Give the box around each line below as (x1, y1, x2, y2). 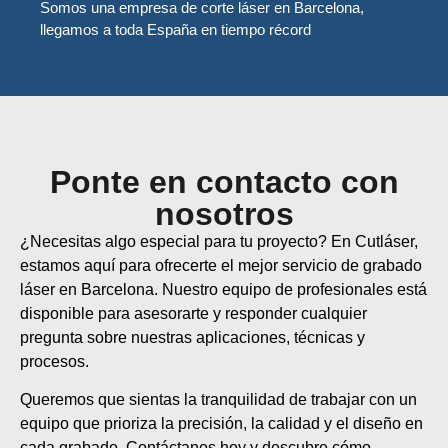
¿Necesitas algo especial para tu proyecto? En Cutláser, (20, 232, 418, 250)
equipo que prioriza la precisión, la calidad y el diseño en (20, 414, 423, 432)
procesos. (20, 352, 89, 370)
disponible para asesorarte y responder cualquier (20, 304, 367, 322)
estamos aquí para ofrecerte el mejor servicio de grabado (20, 256, 422, 274)
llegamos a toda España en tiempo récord (40, 21, 311, 39)
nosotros (154, 195, 294, 232)
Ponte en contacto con (49, 163, 399, 200)
